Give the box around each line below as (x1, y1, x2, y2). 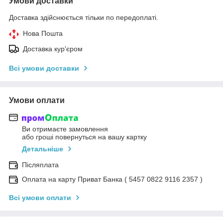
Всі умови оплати (9, 194, 71, 202)
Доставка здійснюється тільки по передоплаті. (9, 13, 158, 21)
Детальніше (22, 145, 63, 153)
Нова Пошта (23, 29, 63, 37)
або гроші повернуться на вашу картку (22, 133, 147, 141)
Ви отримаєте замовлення (22, 125, 108, 133)
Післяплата (22, 161, 59, 169)
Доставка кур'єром (23, 44, 83, 53)
